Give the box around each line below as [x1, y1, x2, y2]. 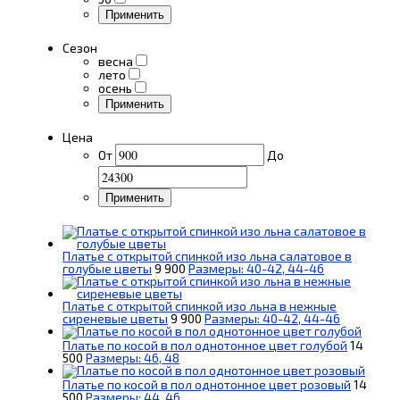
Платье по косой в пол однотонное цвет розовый [62, 376, 351, 392]
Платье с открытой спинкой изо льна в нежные [62, 297, 337, 313]
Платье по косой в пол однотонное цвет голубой [62, 337, 347, 353]
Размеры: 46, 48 [86, 349, 179, 365]
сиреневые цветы [62, 310, 168, 326]
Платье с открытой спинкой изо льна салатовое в [62, 247, 352, 263]
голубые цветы [62, 260, 152, 276]
